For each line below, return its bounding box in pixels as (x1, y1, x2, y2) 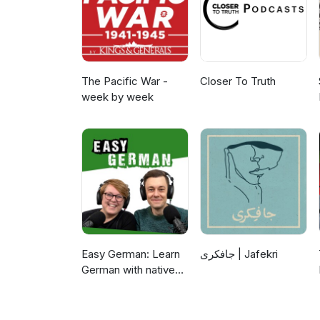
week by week (81, 90, 154, 104)
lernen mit (81, 294, 129, 309)
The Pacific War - (81, 74, 168, 89)
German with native (81, 263, 175, 277)
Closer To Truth (200, 74, 276, 89)
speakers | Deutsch (81, 279, 178, 293)
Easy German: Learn (81, 247, 180, 261)
